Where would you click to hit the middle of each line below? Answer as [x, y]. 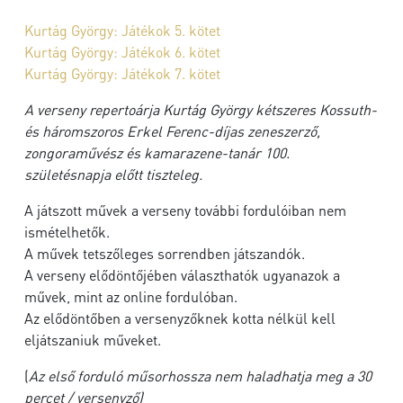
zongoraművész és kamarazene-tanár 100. [157, 152]
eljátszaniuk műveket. [94, 340]
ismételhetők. [67, 232]
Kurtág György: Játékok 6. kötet [124, 52]
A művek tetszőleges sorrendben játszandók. [166, 253]
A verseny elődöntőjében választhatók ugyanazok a [182, 275]
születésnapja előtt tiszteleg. [113, 174]
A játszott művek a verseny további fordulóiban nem [185, 210]
